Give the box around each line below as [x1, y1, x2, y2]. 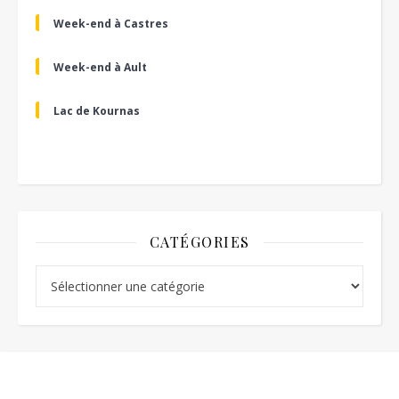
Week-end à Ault [53, 60, 147, 75]
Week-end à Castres [53, 16, 168, 31]
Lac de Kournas [53, 103, 140, 118]
